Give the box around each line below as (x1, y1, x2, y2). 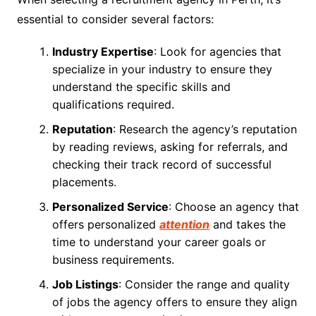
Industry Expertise (51, 44, 154, 59)
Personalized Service (51, 200, 169, 214)
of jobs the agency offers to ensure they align (51, 295, 297, 309)
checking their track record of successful (51, 157, 272, 171)
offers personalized (51, 217, 159, 231)
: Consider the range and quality (118, 277, 290, 291)
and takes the (209, 217, 286, 231)
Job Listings (51, 277, 119, 291)
